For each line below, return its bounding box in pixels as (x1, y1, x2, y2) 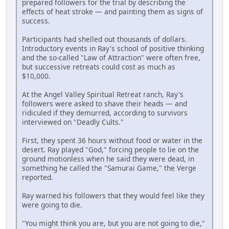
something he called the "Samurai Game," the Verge (22, 163, 196, 173)
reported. (22, 172, 53, 182)
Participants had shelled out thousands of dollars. (22, 34, 187, 44)
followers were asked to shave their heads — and (22, 98, 187, 108)
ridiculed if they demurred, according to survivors (22, 107, 188, 118)
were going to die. (22, 199, 84, 210)
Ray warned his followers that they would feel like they (22, 190, 204, 200)
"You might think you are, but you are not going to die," (22, 218, 205, 228)
